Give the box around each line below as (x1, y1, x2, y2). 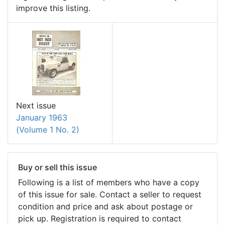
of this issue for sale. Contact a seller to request (18, 189, 201, 200)
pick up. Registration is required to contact (18, 213, 181, 224)
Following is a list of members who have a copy (18, 177, 199, 188)
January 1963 (16, 113, 67, 123)
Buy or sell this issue (18, 162, 97, 173)
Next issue (16, 100, 56, 111)
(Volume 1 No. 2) (16, 125, 79, 135)
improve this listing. (16, 3, 90, 13)
